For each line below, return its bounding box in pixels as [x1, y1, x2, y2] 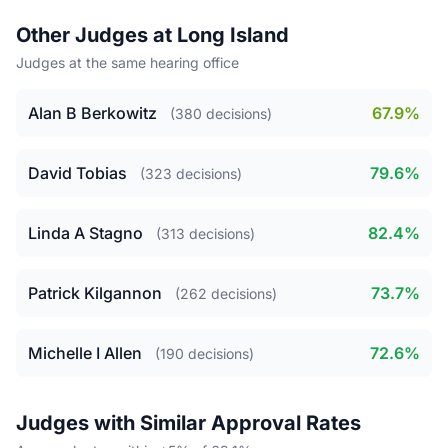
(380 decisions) [170, 105, 272, 122]
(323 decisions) [140, 165, 242, 182]
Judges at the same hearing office [16, 54, 239, 71]
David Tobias [28, 163, 127, 183]
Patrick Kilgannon [28, 283, 162, 303]
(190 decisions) [155, 345, 254, 362]
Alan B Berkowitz [28, 103, 157, 123]
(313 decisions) [156, 225, 255, 242]
